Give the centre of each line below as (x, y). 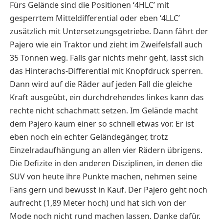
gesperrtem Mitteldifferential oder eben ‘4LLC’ (95, 18)
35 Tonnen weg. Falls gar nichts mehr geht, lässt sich (107, 58)
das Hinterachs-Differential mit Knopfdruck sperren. (106, 71)
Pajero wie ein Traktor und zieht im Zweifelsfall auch (106, 45)
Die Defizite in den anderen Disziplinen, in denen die (106, 164)
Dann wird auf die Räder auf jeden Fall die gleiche (101, 84)
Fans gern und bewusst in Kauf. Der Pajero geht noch (109, 190)
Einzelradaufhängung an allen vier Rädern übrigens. (106, 150)
